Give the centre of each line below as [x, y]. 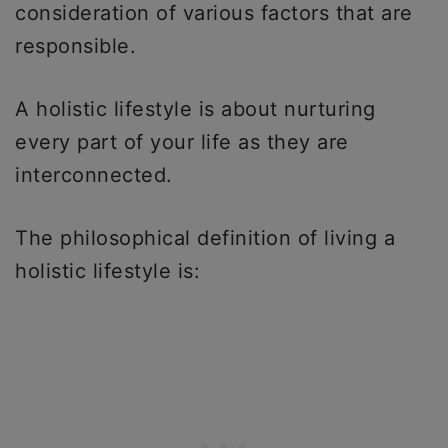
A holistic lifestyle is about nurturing [195, 108]
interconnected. [97, 174]
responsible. [79, 45]
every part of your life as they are [182, 141]
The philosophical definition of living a [205, 237]
